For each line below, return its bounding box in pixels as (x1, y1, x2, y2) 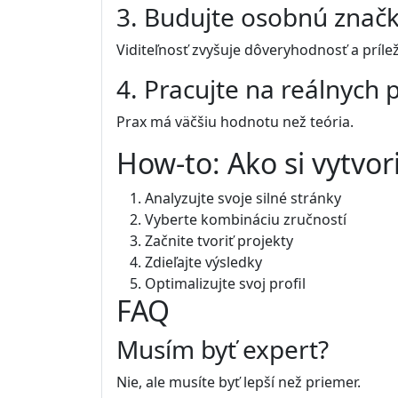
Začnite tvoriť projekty (145, 231, 293, 251)
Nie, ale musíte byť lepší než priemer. (116, 372, 361, 393)
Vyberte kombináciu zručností (145, 210, 346, 230)
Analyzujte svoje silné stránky (145, 188, 341, 209)
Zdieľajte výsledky (145, 252, 262, 273)
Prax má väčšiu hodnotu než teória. (116, 112, 354, 132)
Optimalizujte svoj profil (145, 274, 306, 294)
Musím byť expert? (116, 332, 329, 367)
